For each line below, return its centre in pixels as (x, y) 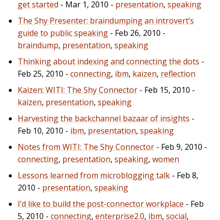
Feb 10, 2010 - (44, 130)
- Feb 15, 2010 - (166, 90)
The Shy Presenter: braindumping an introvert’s (106, 20)
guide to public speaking (63, 33)
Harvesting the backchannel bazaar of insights (104, 118)
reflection (178, 73)
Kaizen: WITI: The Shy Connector (78, 90)
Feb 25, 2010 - (44, 73)
